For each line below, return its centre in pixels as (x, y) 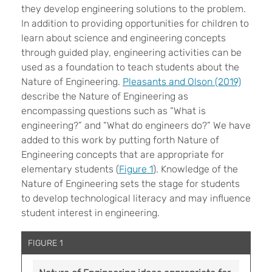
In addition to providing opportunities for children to (135, 23)
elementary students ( (70, 169)
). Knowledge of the (195, 169)
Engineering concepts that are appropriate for (123, 155)
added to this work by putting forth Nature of (120, 140)
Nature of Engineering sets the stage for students (131, 184)
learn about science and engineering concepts (124, 38)
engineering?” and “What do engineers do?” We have (136, 125)
